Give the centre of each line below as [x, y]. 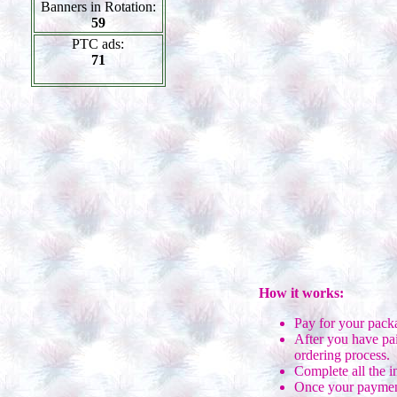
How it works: [301, 293]
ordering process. [342, 355]
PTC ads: [98, 44]
